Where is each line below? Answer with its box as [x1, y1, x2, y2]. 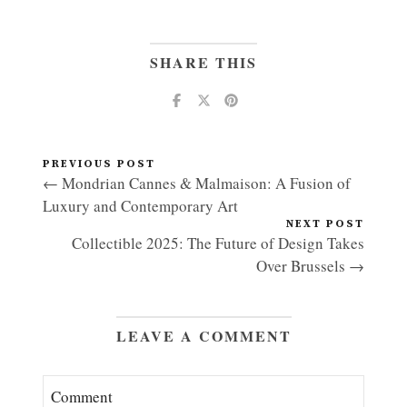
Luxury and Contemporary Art [43, 195, 238, 217]
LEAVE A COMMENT [115, 325, 292, 347]
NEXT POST [286, 217, 364, 232]
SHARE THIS [150, 52, 257, 74]
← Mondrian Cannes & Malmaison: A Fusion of [43, 173, 351, 194]
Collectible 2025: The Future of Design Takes [72, 233, 364, 254]
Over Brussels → [256, 255, 364, 277]
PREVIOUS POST [43, 157, 155, 172]
